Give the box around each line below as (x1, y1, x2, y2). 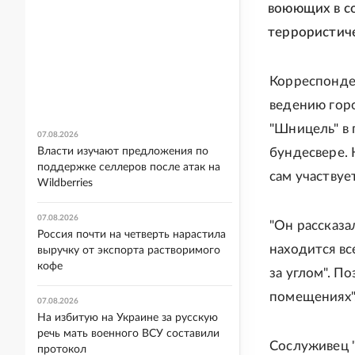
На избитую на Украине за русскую (37, 312, 218, 323)
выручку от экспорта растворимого (37, 245, 220, 256)
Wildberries (37, 177, 93, 189)
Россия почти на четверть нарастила (37, 229, 226, 240)
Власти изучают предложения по (37, 146, 208, 157)
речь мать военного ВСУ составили (37, 328, 219, 339)
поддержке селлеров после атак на (37, 162, 220, 173)
